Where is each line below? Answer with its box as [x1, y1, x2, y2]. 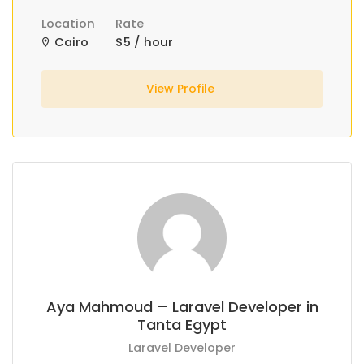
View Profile [145, 80, 218, 97]
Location [41, 15, 95, 32]
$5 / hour [115, 34, 173, 50]
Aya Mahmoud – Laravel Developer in [45, 297, 318, 317]
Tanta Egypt [137, 314, 227, 335]
